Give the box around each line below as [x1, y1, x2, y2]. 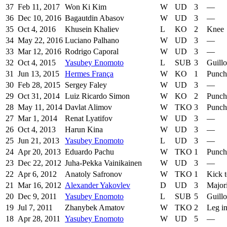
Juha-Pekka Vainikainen [65, 159, 142, 168]
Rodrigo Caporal [65, 47, 119, 56]
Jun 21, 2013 [18, 136, 59, 145]
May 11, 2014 [18, 103, 62, 112]
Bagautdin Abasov [65, 14, 124, 23]
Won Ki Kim [65, 3, 106, 12]
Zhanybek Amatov [65, 203, 125, 212]
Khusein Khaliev [65, 25, 119, 34]
